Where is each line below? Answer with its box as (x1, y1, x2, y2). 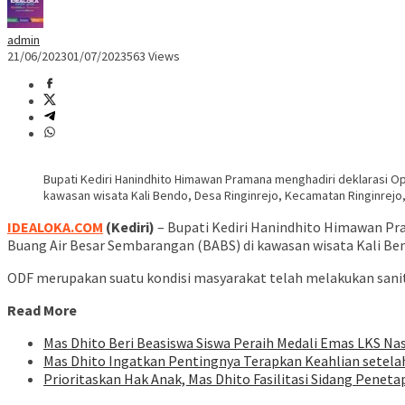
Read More (7, 301, 77, 320)
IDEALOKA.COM (7, 218, 103, 237)
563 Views (127, 48, 180, 65)
